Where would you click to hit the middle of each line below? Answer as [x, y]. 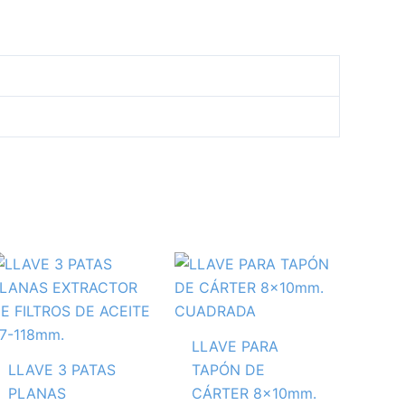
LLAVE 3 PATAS [61, 369]
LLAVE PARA [235, 346]
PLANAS [37, 393]
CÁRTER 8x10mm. [254, 393]
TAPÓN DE [228, 369]
